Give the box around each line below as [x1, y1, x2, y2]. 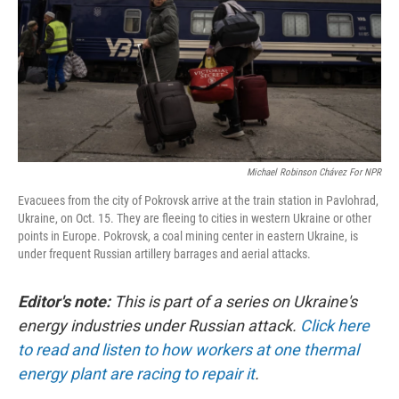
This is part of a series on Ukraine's [114, 292, 357, 311]
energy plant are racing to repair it [18, 364, 255, 383]
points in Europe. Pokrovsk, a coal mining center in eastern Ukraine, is [18, 229, 358, 243]
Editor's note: [18, 292, 114, 311]
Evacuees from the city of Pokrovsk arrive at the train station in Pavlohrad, [18, 193, 379, 208]
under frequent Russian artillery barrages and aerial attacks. [18, 247, 311, 261]
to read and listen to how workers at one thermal [18, 340, 359, 359]
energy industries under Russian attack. [18, 316, 300, 335]
